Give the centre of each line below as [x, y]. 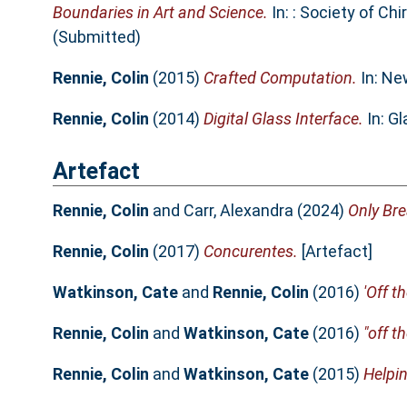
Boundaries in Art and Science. [160, 13]
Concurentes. [250, 251]
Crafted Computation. [280, 78]
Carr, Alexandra [238, 210]
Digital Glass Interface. [283, 119]
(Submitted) [96, 37]
